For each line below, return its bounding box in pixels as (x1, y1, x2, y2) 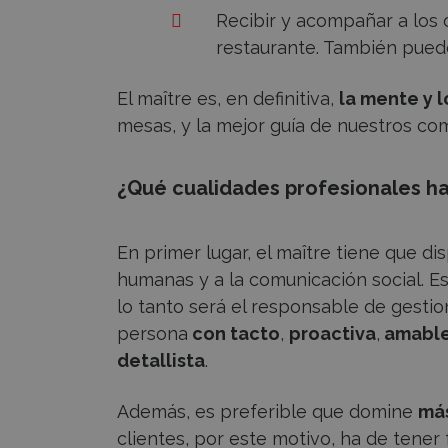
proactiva (289, 322, 376, 344)
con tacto (188, 322, 280, 344)
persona (117, 322, 188, 344)
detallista (117, 349, 205, 371)
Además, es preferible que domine (117, 400, 418, 422)
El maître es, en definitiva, (117, 87, 339, 109)
